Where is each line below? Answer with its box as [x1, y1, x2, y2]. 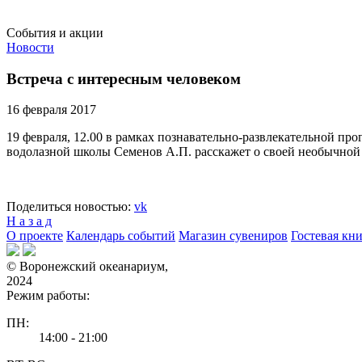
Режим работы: [6, 288, 90, 303]
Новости [6, 40, 54, 55]
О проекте [6, 229, 63, 243]
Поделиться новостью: [6, 200, 134, 214]
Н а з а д [6, 214, 52, 229]
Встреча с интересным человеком [6, 69, 241, 87]
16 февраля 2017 [6, 103, 96, 117]
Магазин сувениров [179, 229, 288, 243]
